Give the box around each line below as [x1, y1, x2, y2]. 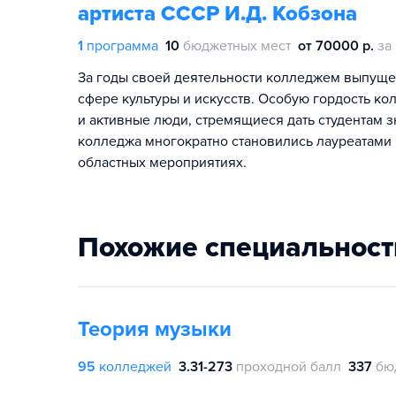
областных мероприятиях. [78, 154, 247, 171]
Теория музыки [78, 316, 232, 342]
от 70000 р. [298, 37, 374, 55]
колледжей [99, 358, 171, 376]
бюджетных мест [183, 37, 291, 55]
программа [87, 37, 158, 55]
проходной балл [236, 358, 341, 376]
